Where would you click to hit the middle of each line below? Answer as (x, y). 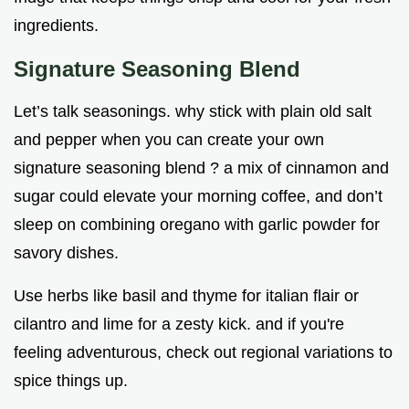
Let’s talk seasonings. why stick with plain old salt (193, 112)
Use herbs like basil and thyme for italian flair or (186, 296)
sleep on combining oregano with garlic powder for (197, 225)
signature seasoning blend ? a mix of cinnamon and (201, 168)
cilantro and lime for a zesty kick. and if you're (179, 325)
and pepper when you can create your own (169, 140)
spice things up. (71, 381)
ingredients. (56, 26)
